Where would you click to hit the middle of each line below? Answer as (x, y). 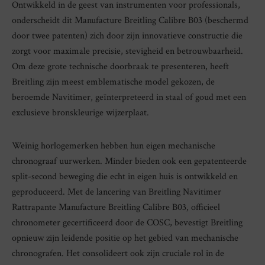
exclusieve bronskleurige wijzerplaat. (80, 112)
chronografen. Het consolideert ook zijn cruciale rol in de (118, 253)
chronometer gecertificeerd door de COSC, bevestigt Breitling (127, 222)
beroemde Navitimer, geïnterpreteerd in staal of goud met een (129, 97)
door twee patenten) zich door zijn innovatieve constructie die (127, 35)
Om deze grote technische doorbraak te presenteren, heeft (120, 66)
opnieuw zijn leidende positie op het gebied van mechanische (125, 238)
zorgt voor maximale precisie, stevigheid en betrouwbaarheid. (127, 51)
